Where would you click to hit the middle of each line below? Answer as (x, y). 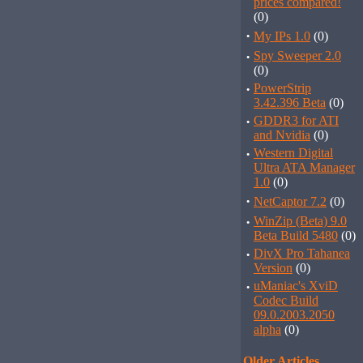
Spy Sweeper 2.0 (297, 56)
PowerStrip (282, 88)
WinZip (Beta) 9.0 (300, 221)
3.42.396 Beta (290, 102)
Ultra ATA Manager (304, 167)
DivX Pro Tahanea (302, 253)
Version (273, 268)
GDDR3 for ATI (296, 120)
